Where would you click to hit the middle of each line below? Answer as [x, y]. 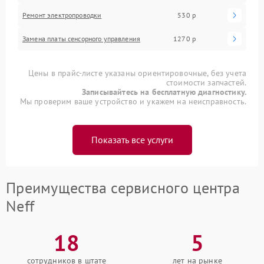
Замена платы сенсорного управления [82, 38]
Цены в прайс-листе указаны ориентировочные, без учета [137, 73]
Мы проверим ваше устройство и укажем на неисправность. [133, 101]
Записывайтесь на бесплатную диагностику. [164, 92]
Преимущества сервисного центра [123, 187]
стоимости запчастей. [206, 82]
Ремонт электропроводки [62, 15]
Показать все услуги [132, 139]
